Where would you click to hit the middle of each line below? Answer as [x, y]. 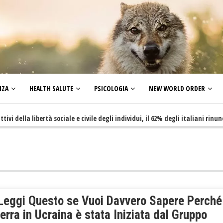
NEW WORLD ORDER [177, 89]
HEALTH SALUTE [51, 89]
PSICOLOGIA [111, 89]
